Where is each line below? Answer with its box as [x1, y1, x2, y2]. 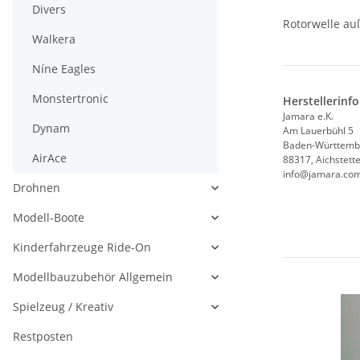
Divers [32, 2, 66, 17]
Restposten [13, 329, 73, 344]
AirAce [32, 150, 67, 166]
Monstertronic [32, 91, 108, 106]
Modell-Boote [13, 210, 84, 225]
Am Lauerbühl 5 [283, 124, 354, 138]
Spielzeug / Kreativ [13, 299, 113, 314]
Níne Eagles [32, 61, 96, 76]
